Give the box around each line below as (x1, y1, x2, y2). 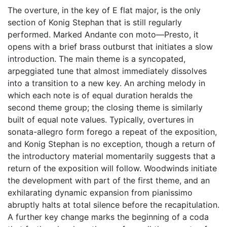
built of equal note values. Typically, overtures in (8, 115, 194, 125)
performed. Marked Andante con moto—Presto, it (8, 29, 199, 40)
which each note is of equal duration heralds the (8, 90, 193, 100)
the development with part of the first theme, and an (8, 175, 210, 185)
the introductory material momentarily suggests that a (8, 151, 215, 161)
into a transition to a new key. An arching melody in (8, 78, 205, 88)
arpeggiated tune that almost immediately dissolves (8, 66, 207, 76)
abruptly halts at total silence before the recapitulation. (8, 200, 219, 210)
